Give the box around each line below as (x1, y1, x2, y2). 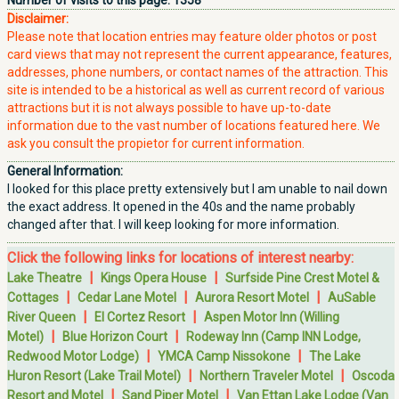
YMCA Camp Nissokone (158, 349, 290, 363)
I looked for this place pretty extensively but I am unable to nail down (7, 182, 387, 196)
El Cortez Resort (94, 310, 185, 324)
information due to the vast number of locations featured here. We (7, 118, 380, 133)
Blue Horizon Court (62, 330, 167, 344)
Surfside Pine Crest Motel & (225, 271, 379, 285)
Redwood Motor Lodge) (7, 349, 139, 363)
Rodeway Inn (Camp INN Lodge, (186, 330, 361, 344)
